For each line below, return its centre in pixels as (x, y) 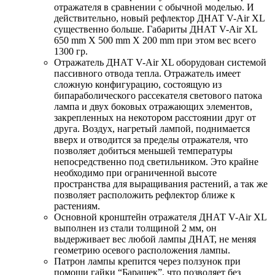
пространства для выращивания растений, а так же (161, 184)
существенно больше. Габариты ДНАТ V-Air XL (156, 29)
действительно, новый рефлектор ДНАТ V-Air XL (159, 18)
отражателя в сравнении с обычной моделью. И (154, 7)
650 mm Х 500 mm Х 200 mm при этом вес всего (155, 41)
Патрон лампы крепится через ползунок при (147, 261)
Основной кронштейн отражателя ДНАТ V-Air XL (160, 217)
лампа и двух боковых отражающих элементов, (153, 107)
